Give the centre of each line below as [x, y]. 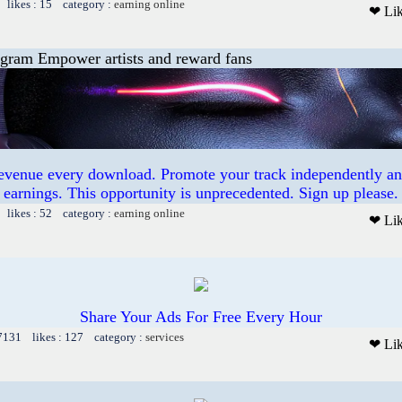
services [165, 336]
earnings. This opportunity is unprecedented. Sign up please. [201, 192]
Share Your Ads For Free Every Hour [201, 316]
